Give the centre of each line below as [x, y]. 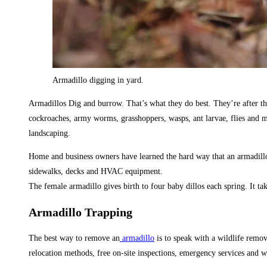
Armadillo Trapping [80, 212]
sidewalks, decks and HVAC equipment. [96, 172]
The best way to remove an [74, 238]
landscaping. [49, 133]
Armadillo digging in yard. [98, 80]
